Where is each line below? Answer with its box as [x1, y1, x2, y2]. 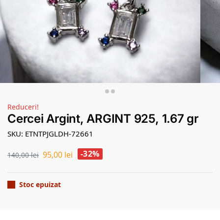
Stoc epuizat [19, 180, 61, 190]
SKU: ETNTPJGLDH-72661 [7, 129, 93, 139]
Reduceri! [7, 102, 39, 111]
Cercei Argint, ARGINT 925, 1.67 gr [7, 111, 199, 126]
